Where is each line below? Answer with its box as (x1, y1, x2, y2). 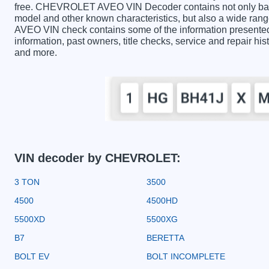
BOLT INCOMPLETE (147, 251, 225, 261)
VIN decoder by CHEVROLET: (14, 151, 181, 165)
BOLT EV (14, 251, 49, 261)
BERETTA (147, 232, 184, 243)
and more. (14, 47, 57, 58)
